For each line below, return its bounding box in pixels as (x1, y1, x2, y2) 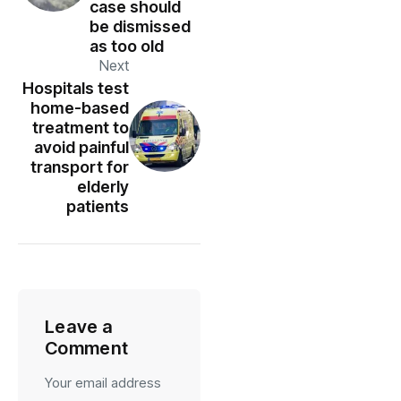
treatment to (32, 117, 129, 137)
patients (66, 196, 129, 216)
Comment (45, 337, 129, 359)
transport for (30, 157, 129, 176)
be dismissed (90, 16, 191, 36)
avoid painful (34, 137, 129, 157)
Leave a (45, 315, 114, 337)
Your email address (45, 373, 161, 391)
